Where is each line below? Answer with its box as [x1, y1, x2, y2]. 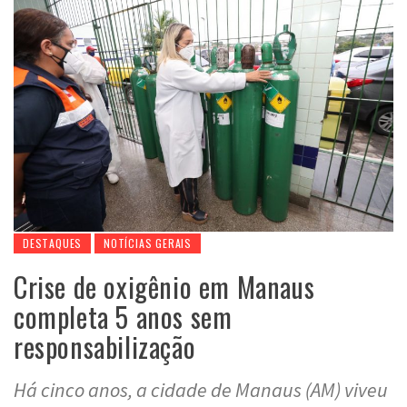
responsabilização [14, 325, 196, 367]
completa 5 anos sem [14, 295, 233, 337]
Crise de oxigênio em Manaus [14, 265, 315, 307]
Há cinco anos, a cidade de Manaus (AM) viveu [14, 376, 388, 402]
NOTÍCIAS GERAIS [104, 234, 193, 251]
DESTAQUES [23, 234, 83, 251]
